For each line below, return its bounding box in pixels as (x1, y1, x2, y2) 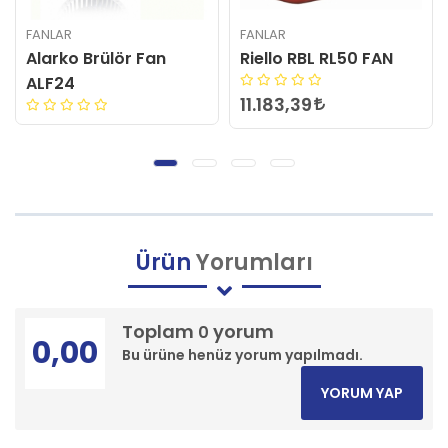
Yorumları (190, 246, 313, 278)
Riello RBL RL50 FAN (240, 47, 393, 70)
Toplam (122, 318, 198, 344)
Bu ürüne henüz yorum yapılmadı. (122, 344, 363, 365)
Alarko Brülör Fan (26, 47, 166, 70)
